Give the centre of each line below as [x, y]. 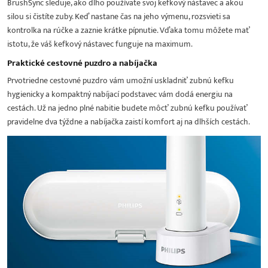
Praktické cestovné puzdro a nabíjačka [82, 63]
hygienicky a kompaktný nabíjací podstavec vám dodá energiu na [120, 95]
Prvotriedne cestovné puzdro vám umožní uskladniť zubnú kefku [121, 81]
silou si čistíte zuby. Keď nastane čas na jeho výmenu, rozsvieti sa [119, 17]
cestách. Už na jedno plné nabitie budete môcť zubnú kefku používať [127, 108]
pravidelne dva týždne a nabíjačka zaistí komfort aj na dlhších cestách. [129, 122]
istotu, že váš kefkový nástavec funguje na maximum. [100, 44]
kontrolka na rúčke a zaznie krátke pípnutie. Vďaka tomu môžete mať [129, 31]
